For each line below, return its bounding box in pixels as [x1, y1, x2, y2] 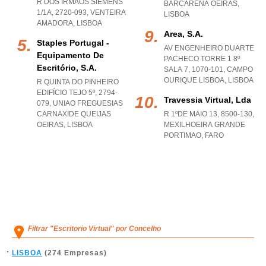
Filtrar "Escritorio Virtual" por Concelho [28, 224, 161, 233]
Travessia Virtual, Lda [164, 95, 251, 104]
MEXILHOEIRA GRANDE [164, 121, 245, 129]
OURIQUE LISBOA [164, 76, 224, 84]
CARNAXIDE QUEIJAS [37, 110, 111, 118]
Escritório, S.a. [37, 63, 97, 72]
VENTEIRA [90, 8, 126, 17]
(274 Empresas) [42, 249, 107, 257]
